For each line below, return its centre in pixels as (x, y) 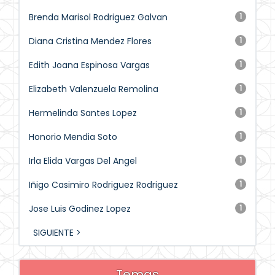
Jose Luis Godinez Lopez (80, 209)
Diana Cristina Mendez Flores (90, 41)
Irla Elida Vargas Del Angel (83, 161)
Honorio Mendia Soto (73, 137)
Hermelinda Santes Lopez (83, 113)
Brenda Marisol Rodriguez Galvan (98, 17)
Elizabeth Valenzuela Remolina (94, 89)
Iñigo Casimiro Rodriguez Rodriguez (103, 185)
